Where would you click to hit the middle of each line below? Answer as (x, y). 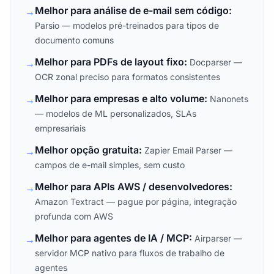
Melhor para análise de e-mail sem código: (133, 10)
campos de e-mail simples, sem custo (110, 165)
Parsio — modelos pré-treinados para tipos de (127, 25)
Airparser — (218, 238)
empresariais (60, 128)
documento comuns (74, 40)
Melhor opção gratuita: (90, 150)
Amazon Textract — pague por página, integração (136, 202)
